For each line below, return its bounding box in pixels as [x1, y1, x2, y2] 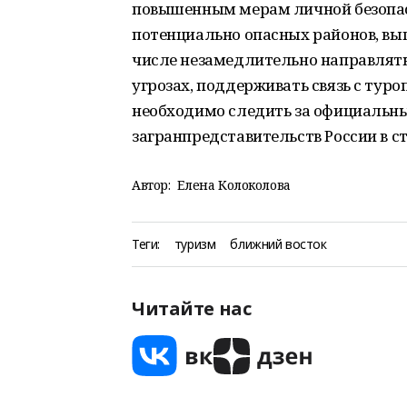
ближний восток [230, 235, 327, 253]
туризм [174, 235, 216, 253]
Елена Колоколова [177, 176, 291, 194]
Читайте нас [132, 296, 252, 321]
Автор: [132, 176, 171, 194]
